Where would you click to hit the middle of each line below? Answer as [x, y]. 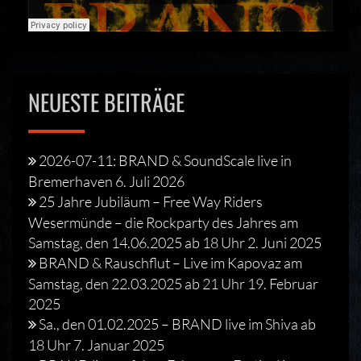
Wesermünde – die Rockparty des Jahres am [163, 222]
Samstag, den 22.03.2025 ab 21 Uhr [137, 283]
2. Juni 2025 [284, 242]
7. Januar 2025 [119, 344]
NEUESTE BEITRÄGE [106, 102]
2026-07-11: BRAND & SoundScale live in [165, 160]
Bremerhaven [71, 181]
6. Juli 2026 [150, 181]
